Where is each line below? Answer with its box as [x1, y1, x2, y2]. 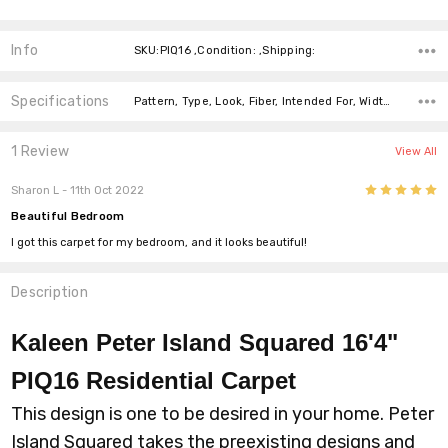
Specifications [11, 92, 110, 110]
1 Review [11, 143, 70, 161]
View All [394, 145, 437, 159]
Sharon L [11, 184, 60, 198]
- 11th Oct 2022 [59, 184, 145, 198]
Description [11, 284, 88, 302]
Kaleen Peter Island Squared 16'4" [11, 328, 399, 356]
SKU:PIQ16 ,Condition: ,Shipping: [133, 44, 316, 58]
